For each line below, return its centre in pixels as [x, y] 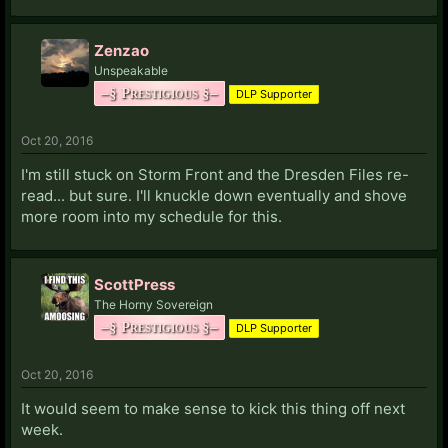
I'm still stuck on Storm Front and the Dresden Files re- [215, 174]
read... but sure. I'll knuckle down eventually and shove [214, 195]
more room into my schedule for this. [151, 216]
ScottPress [134, 284]
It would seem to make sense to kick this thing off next [213, 408]
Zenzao [121, 50]
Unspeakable [131, 70]
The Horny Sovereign [153, 304]
